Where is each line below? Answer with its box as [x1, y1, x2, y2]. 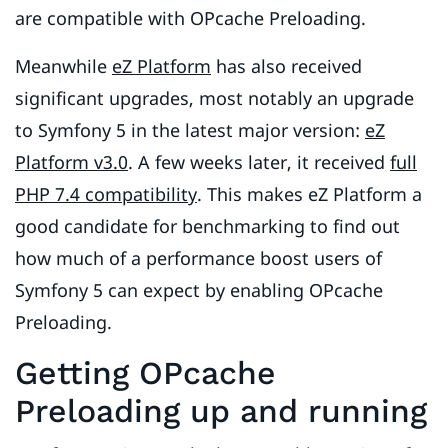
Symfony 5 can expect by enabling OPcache [15, 278, 383, 303]
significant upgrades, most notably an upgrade [15, 86, 414, 111]
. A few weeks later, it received [128, 150, 390, 175]
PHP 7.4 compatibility [15, 182, 197, 207]
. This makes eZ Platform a [197, 182, 422, 207]
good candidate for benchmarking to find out [15, 214, 400, 239]
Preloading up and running [15, 392, 427, 431]
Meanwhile [15, 54, 112, 79]
